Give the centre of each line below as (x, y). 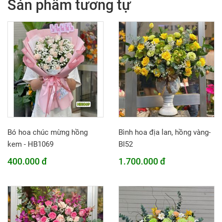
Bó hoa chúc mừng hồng (48, 132)
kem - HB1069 (30, 144)
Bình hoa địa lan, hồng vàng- (165, 132)
